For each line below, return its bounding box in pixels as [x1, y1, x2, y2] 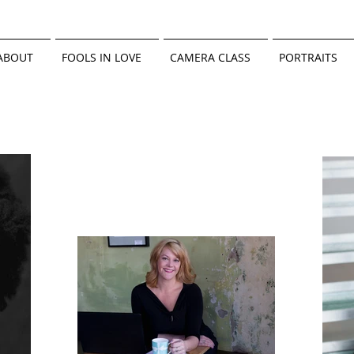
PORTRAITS [279, 50, 337, 65]
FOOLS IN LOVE [62, 50, 141, 65]
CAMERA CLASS [170, 50, 250, 65]
